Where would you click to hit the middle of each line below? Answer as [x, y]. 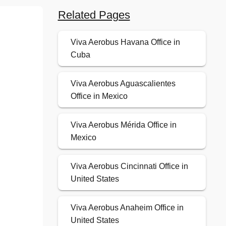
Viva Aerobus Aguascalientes [123, 84]
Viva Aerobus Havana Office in [125, 42]
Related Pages [94, 15]
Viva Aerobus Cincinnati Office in [129, 166]
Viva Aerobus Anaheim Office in [127, 208]
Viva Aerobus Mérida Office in [123, 125]
